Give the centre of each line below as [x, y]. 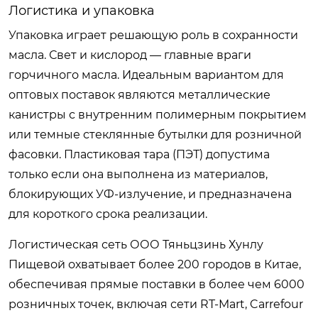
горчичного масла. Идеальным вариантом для [146, 75]
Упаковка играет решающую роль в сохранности [153, 35]
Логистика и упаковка [82, 10]
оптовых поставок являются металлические [139, 94]
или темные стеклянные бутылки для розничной [155, 134]
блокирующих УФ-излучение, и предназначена [150, 194]
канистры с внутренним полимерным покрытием [158, 114]
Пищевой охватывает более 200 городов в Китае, [155, 264]
